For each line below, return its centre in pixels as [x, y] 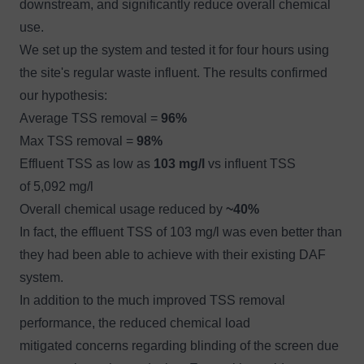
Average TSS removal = [90, 118]
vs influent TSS [250, 163]
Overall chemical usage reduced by [123, 209]
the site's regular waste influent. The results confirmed [173, 72]
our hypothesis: [63, 95]
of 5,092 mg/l [58, 186]
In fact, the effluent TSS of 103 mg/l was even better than [181, 232]
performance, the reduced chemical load [135, 323]
